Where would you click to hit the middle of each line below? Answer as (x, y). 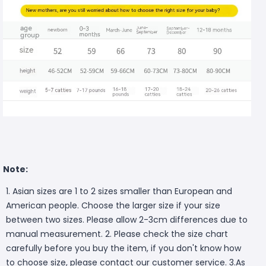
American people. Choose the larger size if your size (113, 206)
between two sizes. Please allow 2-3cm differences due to (127, 220)
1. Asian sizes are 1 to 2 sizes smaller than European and (119, 191)
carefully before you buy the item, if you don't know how (123, 248)
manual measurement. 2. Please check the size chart (117, 234)
